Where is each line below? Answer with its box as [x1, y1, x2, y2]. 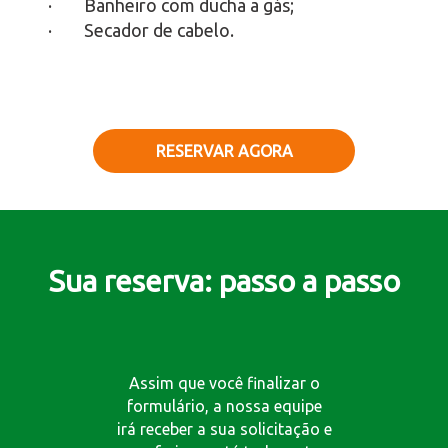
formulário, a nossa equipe [126, 396, 322, 415]
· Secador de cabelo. [47, 19, 234, 40]
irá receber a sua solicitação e [116, 419, 332, 438]
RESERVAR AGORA [155, 141, 293, 160]
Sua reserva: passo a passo [48, 263, 400, 298]
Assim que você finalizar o [128, 373, 320, 392]
